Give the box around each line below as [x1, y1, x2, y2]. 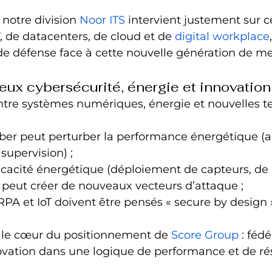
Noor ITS [80, 13, 125, 27]
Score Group [171, 228, 239, 242]
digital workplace [175, 29, 270, 43]
